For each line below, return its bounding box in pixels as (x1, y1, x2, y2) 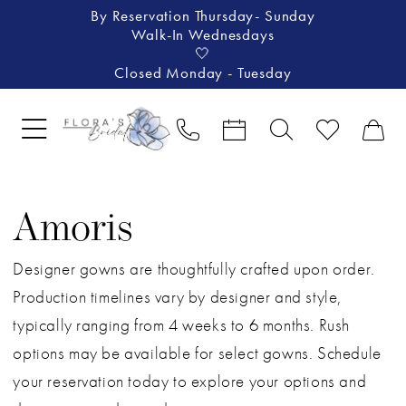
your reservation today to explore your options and (13, 370, 367, 393)
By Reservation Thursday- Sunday (91, 6, 315, 26)
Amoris (13, 211, 134, 251)
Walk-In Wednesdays (131, 25, 275, 45)
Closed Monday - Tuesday (114, 63, 292, 83)
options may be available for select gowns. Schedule (13, 342, 382, 365)
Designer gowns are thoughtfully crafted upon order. (13, 257, 375, 281)
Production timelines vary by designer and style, (13, 285, 342, 309)
